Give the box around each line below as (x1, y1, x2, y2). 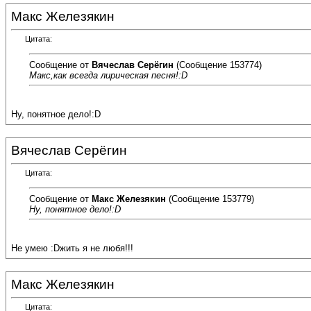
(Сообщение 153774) (174, 59, 262, 70)
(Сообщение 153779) (166, 193, 254, 204)
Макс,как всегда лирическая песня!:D (29, 69, 187, 81)
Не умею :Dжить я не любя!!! (11, 243, 133, 254)
